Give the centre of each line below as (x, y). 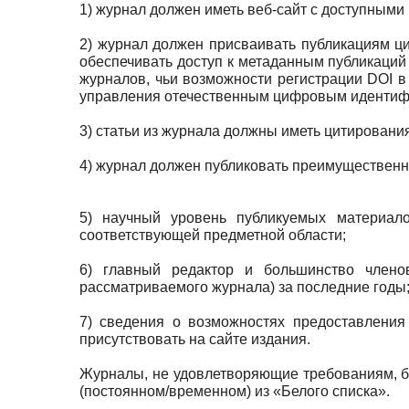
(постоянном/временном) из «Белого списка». (235, 391)
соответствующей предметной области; (213, 235)
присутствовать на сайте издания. (195, 339)
